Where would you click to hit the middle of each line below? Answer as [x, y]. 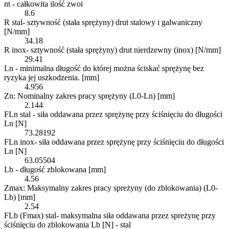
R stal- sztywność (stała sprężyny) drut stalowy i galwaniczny [103, 22]
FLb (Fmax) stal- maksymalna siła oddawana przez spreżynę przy [110, 215]
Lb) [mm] [20, 197]
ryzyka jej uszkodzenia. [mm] [52, 77]
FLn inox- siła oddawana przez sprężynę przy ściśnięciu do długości [114, 142]
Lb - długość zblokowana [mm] [55, 169]
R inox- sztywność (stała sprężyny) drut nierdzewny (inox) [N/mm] [112, 50]
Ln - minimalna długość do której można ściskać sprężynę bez [104, 68]
